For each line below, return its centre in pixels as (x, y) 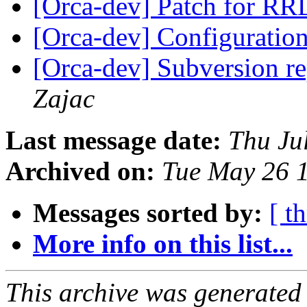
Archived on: (80, 171)
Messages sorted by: (148, 213)
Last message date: (113, 140)
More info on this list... (163, 244)
